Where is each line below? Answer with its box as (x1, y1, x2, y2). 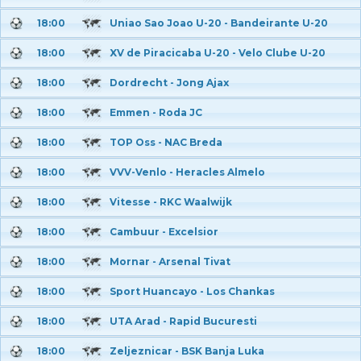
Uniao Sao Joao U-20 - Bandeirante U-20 (110, 17, 328, 29)
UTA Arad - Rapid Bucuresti (110, 315, 257, 327)
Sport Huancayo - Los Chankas (110, 285, 275, 297)
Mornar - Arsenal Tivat (110, 255, 230, 268)
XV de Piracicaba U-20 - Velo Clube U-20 (110, 47, 326, 59)
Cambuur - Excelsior (110, 226, 218, 238)
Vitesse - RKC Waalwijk (110, 196, 232, 208)
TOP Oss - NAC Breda (110, 136, 222, 148)
